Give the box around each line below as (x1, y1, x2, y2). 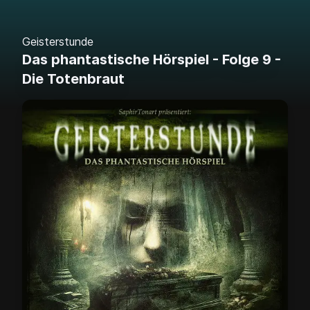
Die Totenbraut (22, 71, 125, 87)
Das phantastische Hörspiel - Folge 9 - (22, 51, 281, 68)
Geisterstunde (22, 35, 93, 48)
